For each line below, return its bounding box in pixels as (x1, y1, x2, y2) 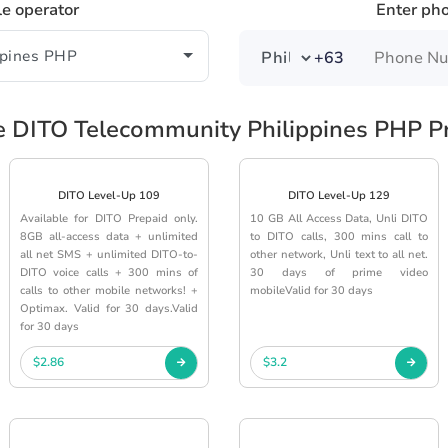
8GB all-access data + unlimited (20, 228, 198, 244)
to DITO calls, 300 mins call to (250, 228, 428, 244)
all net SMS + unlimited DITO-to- (20, 246, 198, 262)
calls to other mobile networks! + (20, 282, 198, 298)
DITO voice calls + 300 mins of (20, 264, 198, 280)
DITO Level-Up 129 (288, 187, 390, 203)
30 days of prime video (250, 264, 428, 280)
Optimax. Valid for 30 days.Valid (20, 300, 198, 316)
